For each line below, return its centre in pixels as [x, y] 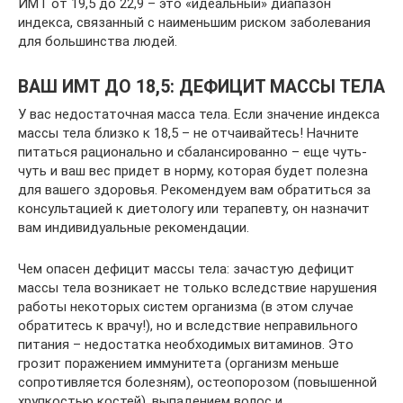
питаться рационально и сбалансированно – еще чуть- [193, 152]
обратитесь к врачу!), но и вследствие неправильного [188, 326]
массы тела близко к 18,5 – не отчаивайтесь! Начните [188, 133]
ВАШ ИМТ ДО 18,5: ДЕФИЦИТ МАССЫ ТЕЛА [201, 87]
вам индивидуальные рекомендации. [134, 228]
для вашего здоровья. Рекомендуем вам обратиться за [194, 190]
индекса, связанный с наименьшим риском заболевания [194, 22]
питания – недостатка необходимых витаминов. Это [186, 345]
